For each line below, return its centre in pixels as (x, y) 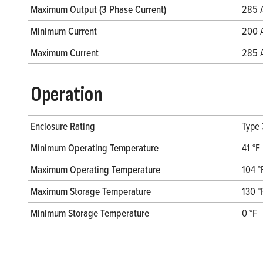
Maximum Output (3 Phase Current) (98, 9)
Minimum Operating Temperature (95, 147)
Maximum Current (65, 52)
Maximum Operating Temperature (95, 169)
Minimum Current (64, 31)
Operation (67, 95)
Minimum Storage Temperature (90, 213)
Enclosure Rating (63, 126)
